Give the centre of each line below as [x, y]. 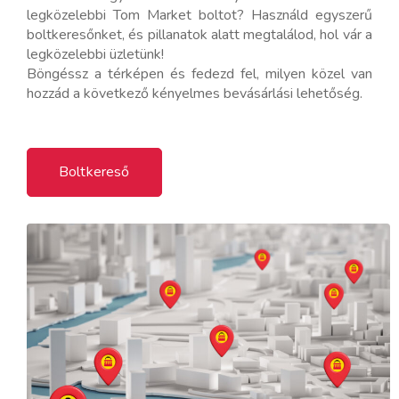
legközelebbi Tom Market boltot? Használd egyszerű [199, 15]
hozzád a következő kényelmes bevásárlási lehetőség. [195, 93]
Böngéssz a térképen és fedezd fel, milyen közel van [199, 73]
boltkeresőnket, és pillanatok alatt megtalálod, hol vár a [199, 34]
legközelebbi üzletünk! [95, 54]
